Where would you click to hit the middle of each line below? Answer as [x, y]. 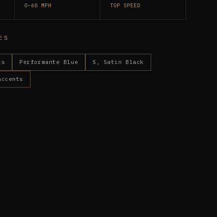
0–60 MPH [38, 5]
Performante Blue [49, 62]
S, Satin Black [118, 62]
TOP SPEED [125, 5]
